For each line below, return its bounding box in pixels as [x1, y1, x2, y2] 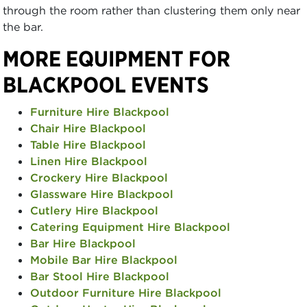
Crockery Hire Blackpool [30, 171, 168, 185]
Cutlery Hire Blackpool [30, 204, 158, 218]
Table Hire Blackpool [30, 138, 146, 152]
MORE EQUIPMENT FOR [3, 45, 230, 73]
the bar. [3, 20, 43, 34]
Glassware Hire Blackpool [30, 187, 173, 201]
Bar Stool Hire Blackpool [30, 269, 169, 284]
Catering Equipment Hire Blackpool [30, 220, 230, 234]
